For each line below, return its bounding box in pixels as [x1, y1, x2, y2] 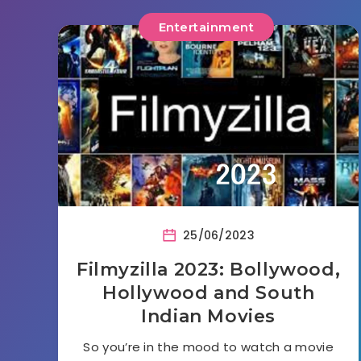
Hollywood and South [102, 281, 315, 304]
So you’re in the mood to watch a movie [83, 338, 334, 355]
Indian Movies [141, 305, 276, 327]
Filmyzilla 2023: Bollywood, [77, 258, 341, 280]
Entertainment [158, 19, 255, 35]
